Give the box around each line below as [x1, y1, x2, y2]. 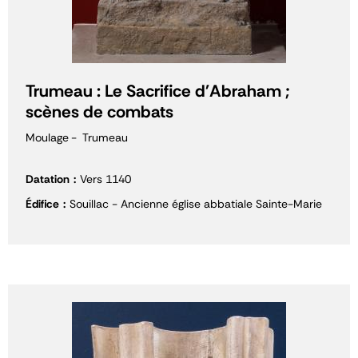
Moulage [26, 130, 69, 145]
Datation [26, 172, 70, 186]
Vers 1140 [80, 172, 131, 186]
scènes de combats [26, 101, 173, 123]
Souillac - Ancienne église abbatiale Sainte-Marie [70, 197, 322, 211]
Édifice [26, 197, 59, 211]
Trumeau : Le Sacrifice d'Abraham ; [26, 80, 290, 102]
